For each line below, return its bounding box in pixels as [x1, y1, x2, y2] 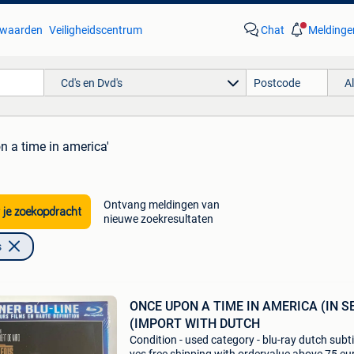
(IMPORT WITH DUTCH [129, 316, 260, 331]
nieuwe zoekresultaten [103, 213, 213, 225]
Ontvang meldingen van [103, 198, 220, 211]
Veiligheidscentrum [48, 24, 142, 36]
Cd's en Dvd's [60, 76, 122, 89]
